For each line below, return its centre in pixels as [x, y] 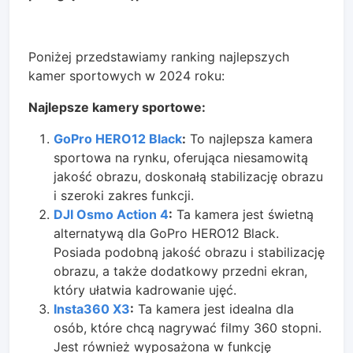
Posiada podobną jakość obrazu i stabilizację [189, 252]
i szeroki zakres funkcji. [124, 195]
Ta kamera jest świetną [243, 214]
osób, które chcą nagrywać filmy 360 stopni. [188, 327]
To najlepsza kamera [249, 138]
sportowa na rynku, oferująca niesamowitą [181, 157]
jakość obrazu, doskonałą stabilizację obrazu [188, 176]
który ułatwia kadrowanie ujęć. [145, 290]
